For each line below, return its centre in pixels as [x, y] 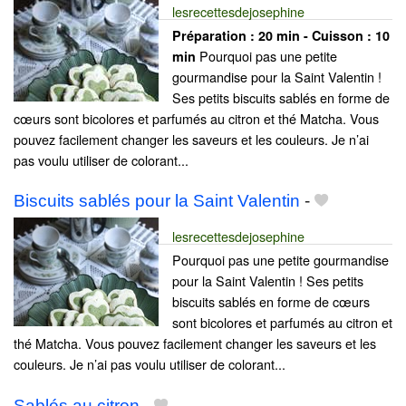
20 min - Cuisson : [317, 36]
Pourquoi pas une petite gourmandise [280, 260]
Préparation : [215, 36]
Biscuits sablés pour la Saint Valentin [157, 201]
